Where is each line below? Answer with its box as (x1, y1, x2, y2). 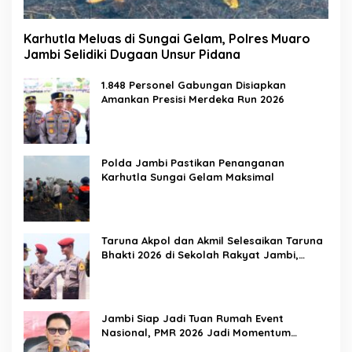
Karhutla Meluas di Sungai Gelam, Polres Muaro (24, 30, 310, 46)
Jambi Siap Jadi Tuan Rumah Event (101, 311, 284, 324)
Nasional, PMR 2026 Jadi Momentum (101, 325, 291, 339)
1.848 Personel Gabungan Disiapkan (101, 78, 286, 91)
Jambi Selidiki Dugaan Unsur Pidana (24, 46, 240, 62)
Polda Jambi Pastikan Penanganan (101, 156, 284, 169)
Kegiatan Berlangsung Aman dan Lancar (101, 262, 314, 275)
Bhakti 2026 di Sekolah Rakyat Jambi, (101, 247, 299, 261)
